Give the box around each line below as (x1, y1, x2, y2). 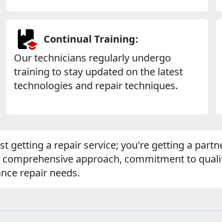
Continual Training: (44, 32, 139, 46)
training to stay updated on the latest (14, 65, 183, 78)
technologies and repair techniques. (14, 79, 178, 92)
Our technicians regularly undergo (14, 51, 171, 64)
